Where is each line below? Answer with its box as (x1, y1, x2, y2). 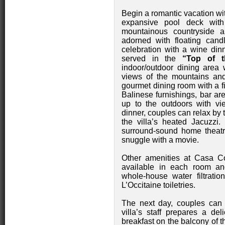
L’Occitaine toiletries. (122, 181, 195, 189)
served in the (122, 54, 183, 63)
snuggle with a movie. (122, 136, 199, 144)
